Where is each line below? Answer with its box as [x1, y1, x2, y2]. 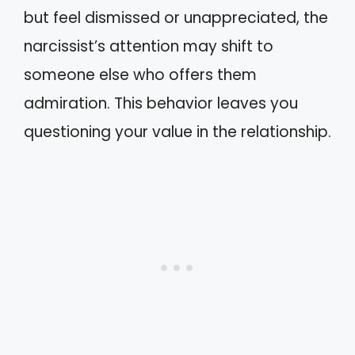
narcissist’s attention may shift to [24, 35, 273, 57]
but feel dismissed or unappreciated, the [24, 6, 328, 29]
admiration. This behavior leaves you [24, 92, 298, 114]
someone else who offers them [24, 63, 257, 86]
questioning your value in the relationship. [24, 120, 331, 143]
